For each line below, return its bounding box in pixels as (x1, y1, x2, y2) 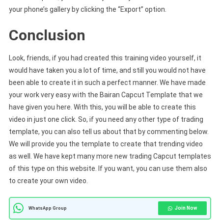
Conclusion (8, 27, 85, 44)
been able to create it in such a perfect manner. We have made (8, 79, 206, 87)
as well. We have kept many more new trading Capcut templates (8, 152, 211, 161)
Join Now (175, 205, 197, 211)
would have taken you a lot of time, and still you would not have (8, 66, 206, 75)
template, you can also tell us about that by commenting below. (8, 128, 209, 136)
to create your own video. (8, 177, 88, 185)
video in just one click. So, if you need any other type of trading (8, 115, 203, 124)
